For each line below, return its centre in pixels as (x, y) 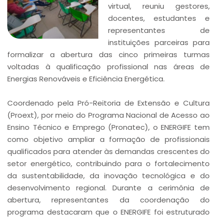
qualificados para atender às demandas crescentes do (108, 151)
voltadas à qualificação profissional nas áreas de (108, 67)
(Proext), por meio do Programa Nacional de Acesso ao (108, 115)
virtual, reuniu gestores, (159, 6)
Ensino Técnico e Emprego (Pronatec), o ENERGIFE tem (108, 127)
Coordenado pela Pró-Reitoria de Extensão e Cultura (108, 103)
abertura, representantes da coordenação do (108, 200)
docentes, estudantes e (159, 18)
